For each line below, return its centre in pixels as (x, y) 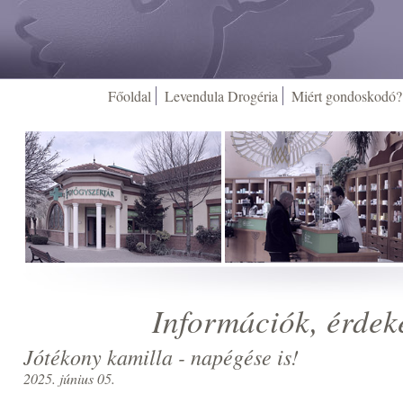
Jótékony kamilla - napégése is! (161, 356)
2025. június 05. (70, 378)
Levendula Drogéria (221, 96)
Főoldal (129, 96)
